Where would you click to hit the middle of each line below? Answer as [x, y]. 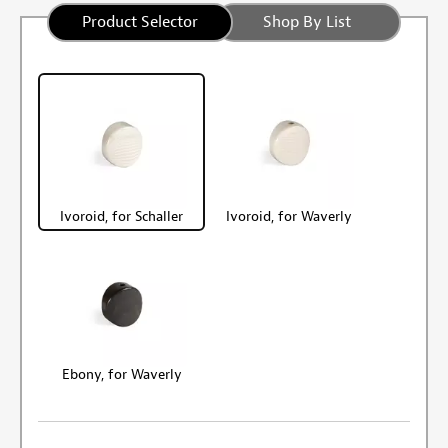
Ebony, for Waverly [121, 374]
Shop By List [306, 21]
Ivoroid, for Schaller [122, 216]
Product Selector [140, 21]
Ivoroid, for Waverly [289, 216]
